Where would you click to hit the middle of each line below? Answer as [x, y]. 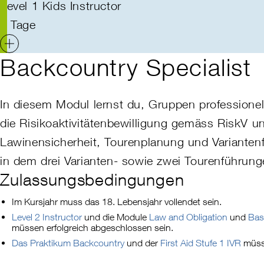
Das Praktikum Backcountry [68, 243]
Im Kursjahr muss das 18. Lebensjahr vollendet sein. [117, 202]
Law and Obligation [188, 217]
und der [142, 243]
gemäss [193, 123]
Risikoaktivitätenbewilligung [94, 123]
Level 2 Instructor [47, 217]
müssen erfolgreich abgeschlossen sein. [93, 228]
